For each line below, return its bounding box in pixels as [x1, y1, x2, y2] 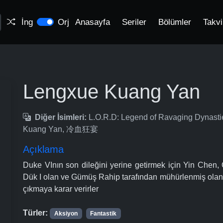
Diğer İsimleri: [35, 113, 87, 121]
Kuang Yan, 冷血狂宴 [23, 125, 98, 133]
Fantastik [90, 210, 117, 217]
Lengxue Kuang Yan [23, 81, 200, 103]
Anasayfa [75, 17, 110, 27]
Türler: [23, 209, 48, 217]
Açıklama [23, 144, 64, 155]
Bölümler [158, 17, 191, 27]
